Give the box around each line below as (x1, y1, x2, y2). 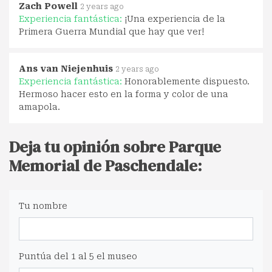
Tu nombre (19, 200, 67, 211)
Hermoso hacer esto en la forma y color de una (19, 89, 228, 99)
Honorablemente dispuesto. (124, 76, 250, 86)
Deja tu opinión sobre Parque (9, 135, 221, 158)
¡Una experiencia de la (124, 13, 225, 24)
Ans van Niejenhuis (19, 63, 113, 73)
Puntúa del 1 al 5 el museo (19, 251, 137, 261)
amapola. (19, 101, 60, 112)
